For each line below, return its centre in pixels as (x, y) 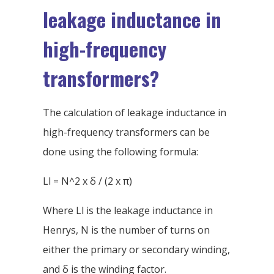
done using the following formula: (120, 152)
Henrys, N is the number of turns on (126, 230)
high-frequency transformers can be (126, 132)
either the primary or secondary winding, (136, 250)
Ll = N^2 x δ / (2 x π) (87, 181)
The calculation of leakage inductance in (135, 113)
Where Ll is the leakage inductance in (128, 211)
